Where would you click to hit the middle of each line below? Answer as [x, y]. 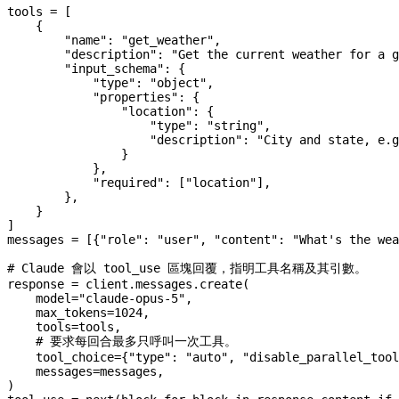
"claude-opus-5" [132, 298]
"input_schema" [85, 68]
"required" [85, 182]
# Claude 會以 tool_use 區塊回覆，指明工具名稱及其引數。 [187, 268]
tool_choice [61, 357]
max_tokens [57, 312]
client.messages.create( [164, 284]
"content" [246, 239]
